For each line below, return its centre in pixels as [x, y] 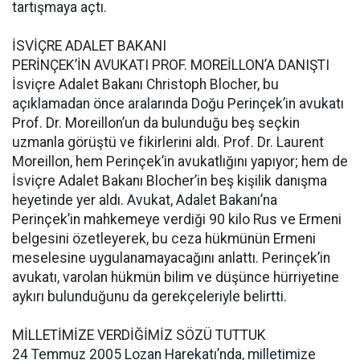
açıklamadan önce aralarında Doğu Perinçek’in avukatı [178, 104]
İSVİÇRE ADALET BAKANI [89, 46]
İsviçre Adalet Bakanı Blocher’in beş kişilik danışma [170, 181]
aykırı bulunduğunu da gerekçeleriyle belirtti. [149, 297]
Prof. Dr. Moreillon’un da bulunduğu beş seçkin [156, 123]
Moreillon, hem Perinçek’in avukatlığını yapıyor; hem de [180, 162]
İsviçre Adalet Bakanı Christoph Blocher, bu [145, 84]
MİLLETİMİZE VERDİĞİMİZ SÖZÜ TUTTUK [139, 335]
